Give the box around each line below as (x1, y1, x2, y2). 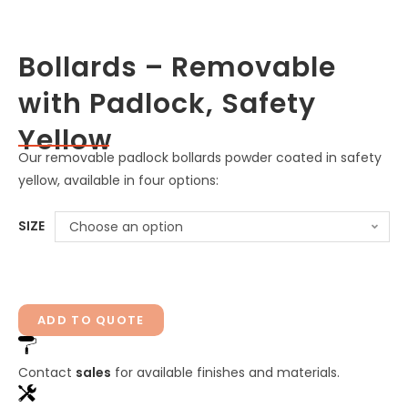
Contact (18, 363, 76, 382)
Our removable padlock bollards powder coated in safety (18, 148, 382, 168)
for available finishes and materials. (111, 363, 340, 382)
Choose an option (69, 218, 183, 237)
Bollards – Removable (18, 48, 336, 87)
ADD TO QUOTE (37, 311, 145, 330)
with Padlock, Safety (18, 85, 316, 124)
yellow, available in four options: (18, 171, 219, 190)
